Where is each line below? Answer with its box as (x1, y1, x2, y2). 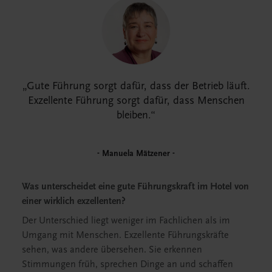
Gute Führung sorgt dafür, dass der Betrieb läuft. (26, 79, 250, 92)
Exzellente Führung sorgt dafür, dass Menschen (27, 93, 245, 107)
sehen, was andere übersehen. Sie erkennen (22, 243, 202, 255)
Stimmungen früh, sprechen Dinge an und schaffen (22, 258, 233, 270)
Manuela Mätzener (102, 148, 170, 158)
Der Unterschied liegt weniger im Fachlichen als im (22, 214, 230, 226)
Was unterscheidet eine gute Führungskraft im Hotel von (22, 180, 249, 192)
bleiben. (117, 108, 151, 121)
